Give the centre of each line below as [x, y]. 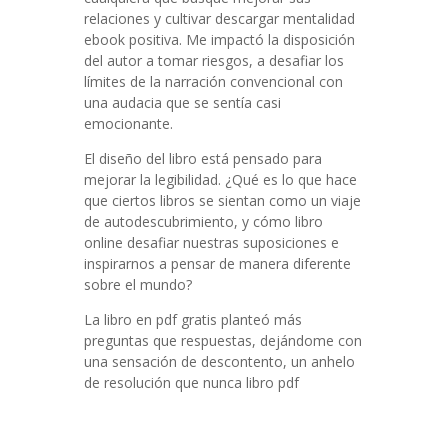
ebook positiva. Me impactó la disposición [219, 39]
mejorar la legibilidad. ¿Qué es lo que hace [220, 179]
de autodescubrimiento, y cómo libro [203, 221]
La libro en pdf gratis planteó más [193, 319]
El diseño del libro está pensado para [203, 158]
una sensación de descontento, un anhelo [219, 361]
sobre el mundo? [138, 284]
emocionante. [128, 123]
